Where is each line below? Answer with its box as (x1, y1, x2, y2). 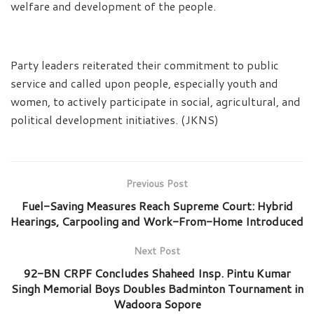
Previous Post (126, 176, 188, 191)
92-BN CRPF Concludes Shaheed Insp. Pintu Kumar (23, 264, 291, 281)
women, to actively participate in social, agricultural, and (11, 93, 301, 109)
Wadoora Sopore (113, 295, 201, 312)
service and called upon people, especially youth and (11, 74, 278, 91)
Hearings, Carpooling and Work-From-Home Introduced (11, 212, 303, 229)
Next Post (134, 243, 180, 258)
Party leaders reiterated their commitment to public (11, 56, 279, 73)
